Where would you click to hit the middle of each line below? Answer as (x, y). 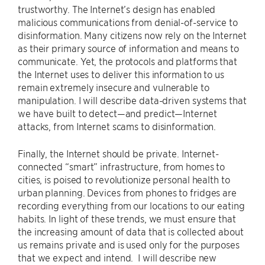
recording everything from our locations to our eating (131, 205)
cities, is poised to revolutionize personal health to (124, 179)
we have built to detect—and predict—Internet (117, 113)
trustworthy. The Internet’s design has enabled (117, 9)
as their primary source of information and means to (128, 48)
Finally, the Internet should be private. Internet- (118, 153)
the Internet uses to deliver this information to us (121, 74)
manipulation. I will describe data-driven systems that (132, 100)
